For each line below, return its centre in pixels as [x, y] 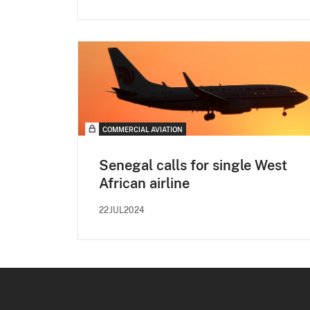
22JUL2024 [122, 211]
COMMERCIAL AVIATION [143, 130]
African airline [144, 184]
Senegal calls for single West [193, 166]
